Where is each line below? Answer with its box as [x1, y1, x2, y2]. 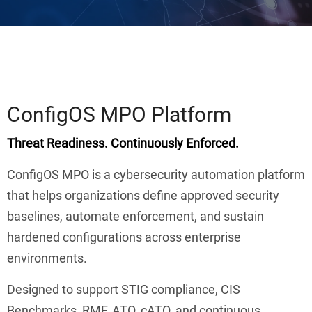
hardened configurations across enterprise [7, 229, 241, 244]
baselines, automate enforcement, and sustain [7, 208, 264, 224]
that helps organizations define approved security [7, 187, 279, 203]
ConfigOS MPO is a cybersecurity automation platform [7, 166, 305, 182]
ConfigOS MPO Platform [7, 102, 231, 127]
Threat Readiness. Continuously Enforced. [7, 135, 239, 150]
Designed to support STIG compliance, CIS [7, 281, 240, 297]
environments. [7, 250, 87, 265]
